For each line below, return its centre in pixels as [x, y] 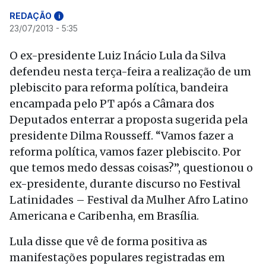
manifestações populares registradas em [117, 257]
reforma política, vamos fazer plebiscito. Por [125, 152]
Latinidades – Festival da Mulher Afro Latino [129, 200]
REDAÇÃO [31, 16]
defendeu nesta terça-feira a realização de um [130, 72]
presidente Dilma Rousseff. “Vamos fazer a [121, 136]
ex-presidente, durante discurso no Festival [125, 184]
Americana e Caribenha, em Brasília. [104, 216]
